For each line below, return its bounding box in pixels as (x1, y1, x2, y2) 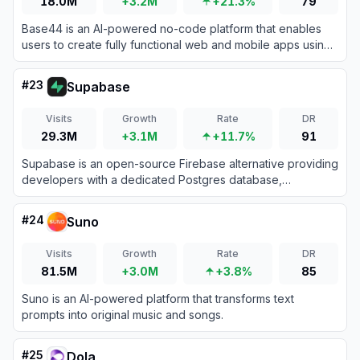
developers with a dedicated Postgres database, (22, 173, 282, 186)
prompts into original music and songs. (22, 308, 223, 321)
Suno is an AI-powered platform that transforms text (22, 292, 294, 305)
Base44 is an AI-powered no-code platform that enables (22, 22, 321, 35)
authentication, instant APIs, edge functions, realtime (22, 189, 297, 202)
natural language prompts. (22, 54, 159, 67)
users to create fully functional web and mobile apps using (22, 38, 331, 51)
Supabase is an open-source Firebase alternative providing (22, 157, 338, 170)
